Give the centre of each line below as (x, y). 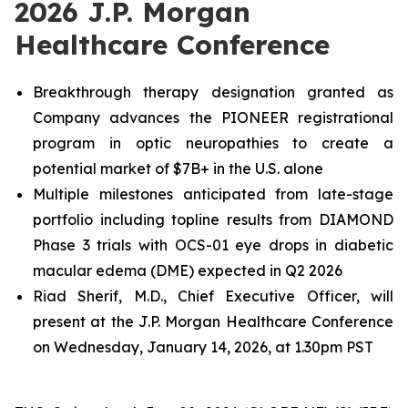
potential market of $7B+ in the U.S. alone (178, 168)
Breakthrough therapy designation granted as (213, 92)
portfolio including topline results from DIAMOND (213, 219)
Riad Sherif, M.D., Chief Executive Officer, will (213, 296)
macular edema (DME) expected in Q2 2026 (188, 270)
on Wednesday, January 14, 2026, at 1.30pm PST (203, 347)
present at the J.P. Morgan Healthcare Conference (213, 321)
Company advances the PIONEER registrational (213, 117)
